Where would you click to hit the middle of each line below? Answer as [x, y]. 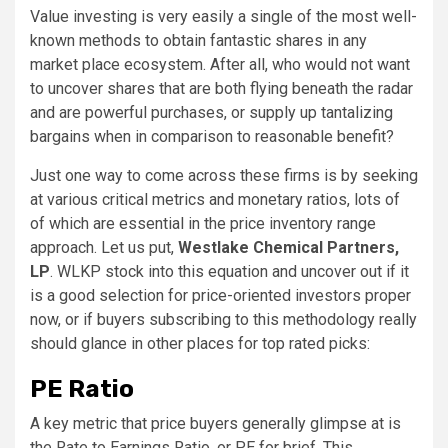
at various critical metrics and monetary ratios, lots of [215, 199]
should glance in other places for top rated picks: [200, 343]
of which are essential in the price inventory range [203, 223]
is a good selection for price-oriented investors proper [220, 295]
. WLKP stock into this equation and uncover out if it [229, 271]
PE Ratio [82, 388]
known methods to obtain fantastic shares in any [198, 40]
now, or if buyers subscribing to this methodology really [223, 319]
